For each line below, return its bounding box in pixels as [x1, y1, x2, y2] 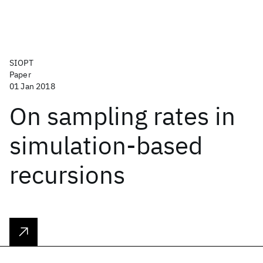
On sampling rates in [9, 100, 235, 132]
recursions [9, 159, 125, 191]
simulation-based [9, 129, 203, 161]
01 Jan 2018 [9, 81, 55, 92]
